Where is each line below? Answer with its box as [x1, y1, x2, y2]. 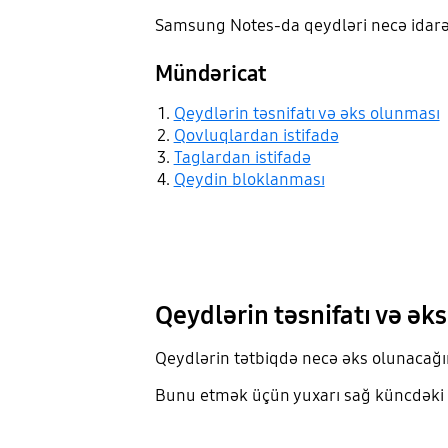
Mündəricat [154, 60, 267, 88]
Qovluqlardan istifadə [173, 125, 339, 147]
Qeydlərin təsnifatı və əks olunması [173, 103, 440, 125]
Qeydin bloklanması [173, 169, 325, 191]
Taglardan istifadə [173, 147, 311, 169]
